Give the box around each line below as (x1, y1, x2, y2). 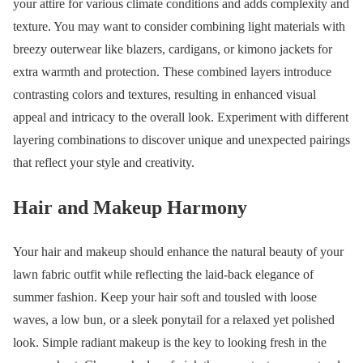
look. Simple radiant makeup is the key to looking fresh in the (13, 335, 327, 349)
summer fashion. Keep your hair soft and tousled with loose (13, 289, 317, 304)
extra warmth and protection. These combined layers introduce (13, 64, 331, 79)
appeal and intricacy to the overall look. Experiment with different (13, 109, 348, 124)
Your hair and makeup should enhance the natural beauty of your (13, 244, 344, 258)
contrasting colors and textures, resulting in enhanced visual (13, 87, 316, 101)
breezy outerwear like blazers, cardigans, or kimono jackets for (13, 41, 332, 56)
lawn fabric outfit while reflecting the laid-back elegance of (13, 267, 314, 281)
